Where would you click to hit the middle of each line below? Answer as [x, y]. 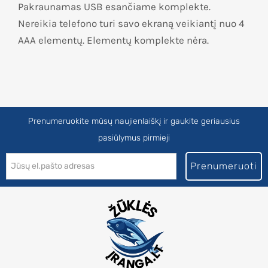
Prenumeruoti [224, 166]
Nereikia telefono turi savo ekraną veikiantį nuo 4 [131, 24]
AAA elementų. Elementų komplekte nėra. [113, 40]
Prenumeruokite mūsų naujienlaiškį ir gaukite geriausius [134, 121]
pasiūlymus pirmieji [134, 138]
